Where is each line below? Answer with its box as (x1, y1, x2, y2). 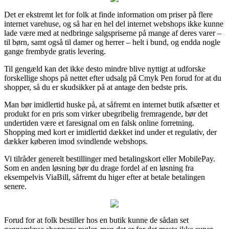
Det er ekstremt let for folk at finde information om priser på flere (4, 10, 213, 19)
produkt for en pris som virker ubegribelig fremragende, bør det (4, 109, 208, 118)
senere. (4, 181, 27, 191)
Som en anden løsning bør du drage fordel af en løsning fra (4, 163, 194, 172)
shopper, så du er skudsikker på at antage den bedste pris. (4, 82, 188, 91)
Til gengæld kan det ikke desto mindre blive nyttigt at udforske (4, 64, 205, 73)
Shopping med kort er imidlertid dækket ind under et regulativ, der (4, 127, 217, 136)
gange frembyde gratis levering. (4, 47, 106, 56)
